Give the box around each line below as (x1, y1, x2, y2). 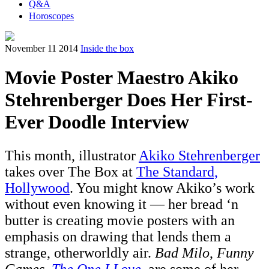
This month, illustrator (5, 148, 139, 164)
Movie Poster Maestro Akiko (5, 67, 238, 89)
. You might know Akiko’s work (70, 180, 255, 196)
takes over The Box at (5, 164, 136, 180)
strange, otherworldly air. (5, 245, 155, 261)
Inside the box (80, 43, 134, 53)
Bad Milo (155, 245, 210, 261)
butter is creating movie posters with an (5, 213, 235, 229)
